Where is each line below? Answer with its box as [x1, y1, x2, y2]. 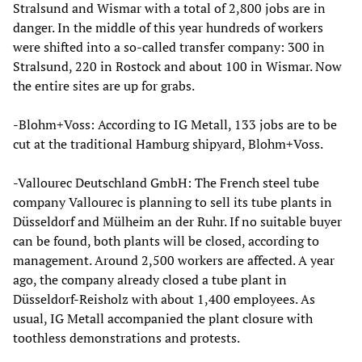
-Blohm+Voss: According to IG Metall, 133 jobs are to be [13, 116, 337, 134]
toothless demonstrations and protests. [13, 329, 240, 347]
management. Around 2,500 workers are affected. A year [13, 251, 335, 270]
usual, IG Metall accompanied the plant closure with [13, 309, 313, 328]
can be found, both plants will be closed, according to [13, 232, 319, 250]
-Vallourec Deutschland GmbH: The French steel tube [13, 174, 319, 192]
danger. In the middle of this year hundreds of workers [13, 19, 323, 37]
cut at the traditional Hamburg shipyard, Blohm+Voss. [13, 135, 323, 154]
